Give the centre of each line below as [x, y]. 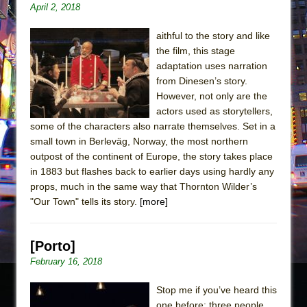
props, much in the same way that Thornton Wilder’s [144, 186]
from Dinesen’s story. [202, 81]
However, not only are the [212, 96]
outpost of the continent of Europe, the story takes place [151, 156]
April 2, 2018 [55, 7]
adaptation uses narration [212, 65]
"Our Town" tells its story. [85, 201]
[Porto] [53, 246]
